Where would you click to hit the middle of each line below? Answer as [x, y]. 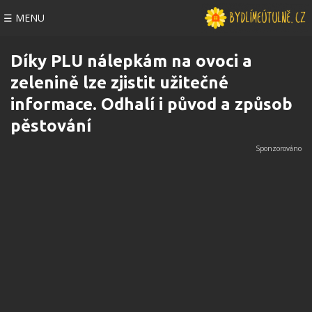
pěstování [51, 126]
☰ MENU [24, 18]
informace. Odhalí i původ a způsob [151, 104]
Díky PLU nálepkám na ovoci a [131, 61]
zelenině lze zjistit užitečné [119, 83]
